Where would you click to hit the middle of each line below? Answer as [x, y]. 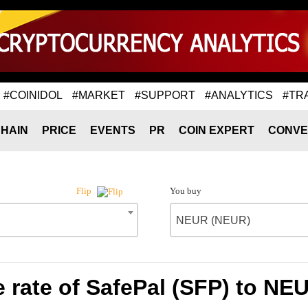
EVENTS [113, 130]
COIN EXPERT [217, 130]
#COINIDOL [33, 95]
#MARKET [99, 95]
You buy [185, 191]
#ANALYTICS [239, 95]
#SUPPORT [165, 95]
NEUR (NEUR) [213, 220]
